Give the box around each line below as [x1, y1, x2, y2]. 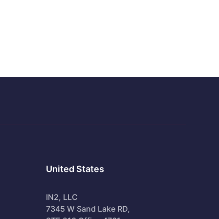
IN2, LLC [45, 192, 78, 202]
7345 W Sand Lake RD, [45, 203, 130, 214]
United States [45, 163, 104, 174]
